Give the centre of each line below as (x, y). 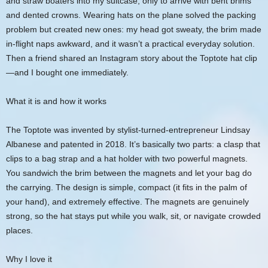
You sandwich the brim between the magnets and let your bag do (129, 173)
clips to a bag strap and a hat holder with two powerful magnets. (127, 159)
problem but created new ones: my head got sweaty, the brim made (134, 29)
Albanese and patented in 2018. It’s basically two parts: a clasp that (133, 144)
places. (19, 230)
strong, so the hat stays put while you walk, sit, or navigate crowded (133, 216)
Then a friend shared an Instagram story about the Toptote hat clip (132, 58)
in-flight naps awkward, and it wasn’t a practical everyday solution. (130, 44)
